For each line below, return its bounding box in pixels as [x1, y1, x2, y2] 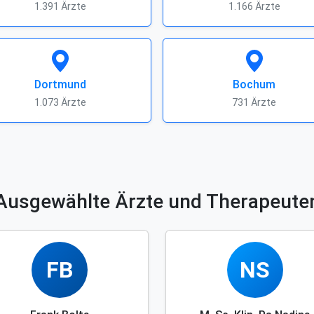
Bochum [233, 78, 275, 91]
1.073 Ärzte [34, 97, 86, 108]
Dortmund [34, 78, 86, 91]
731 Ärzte [232, 97, 276, 108]
